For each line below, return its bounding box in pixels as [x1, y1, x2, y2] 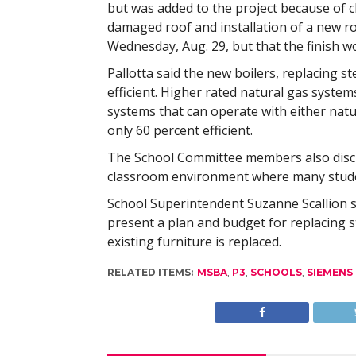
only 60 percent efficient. [106, 122, 253, 139]
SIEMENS [306, 266, 353, 278]
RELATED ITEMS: [106, 266, 193, 278]
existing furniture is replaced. [106, 233, 281, 250]
